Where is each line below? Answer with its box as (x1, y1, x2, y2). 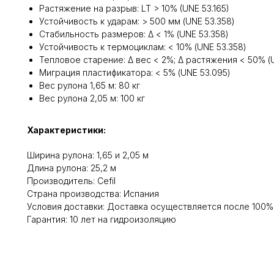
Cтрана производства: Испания (27, 188, 159, 199)
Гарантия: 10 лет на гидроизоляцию (27, 213, 176, 224)
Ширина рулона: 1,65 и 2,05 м (27, 149, 149, 160)
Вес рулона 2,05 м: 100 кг (39, 92, 145, 103)
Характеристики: (27, 124, 106, 135)
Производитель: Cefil (27, 175, 116, 186)
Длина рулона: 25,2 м (27, 162, 116, 173)
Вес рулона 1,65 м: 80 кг (39, 80, 140, 91)
